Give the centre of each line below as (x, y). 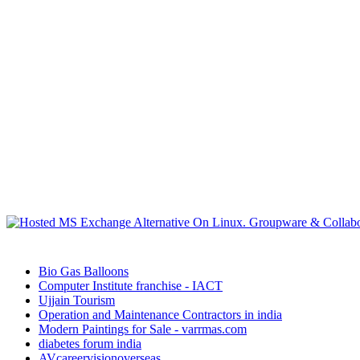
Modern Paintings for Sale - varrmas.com (143, 329)
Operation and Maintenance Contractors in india (160, 315)
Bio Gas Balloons (84, 272)
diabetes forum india (90, 344)
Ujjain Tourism (77, 301)
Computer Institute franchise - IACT (131, 286)
